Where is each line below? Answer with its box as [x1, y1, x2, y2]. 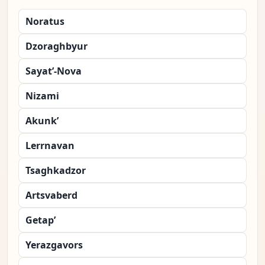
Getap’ [25, 214, 56, 227]
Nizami [25, 89, 59, 103]
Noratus [25, 15, 64, 28]
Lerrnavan [25, 139, 75, 153]
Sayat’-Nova [25, 64, 82, 78]
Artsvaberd [25, 189, 77, 202]
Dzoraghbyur [25, 40, 88, 53]
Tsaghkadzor [25, 164, 86, 177]
